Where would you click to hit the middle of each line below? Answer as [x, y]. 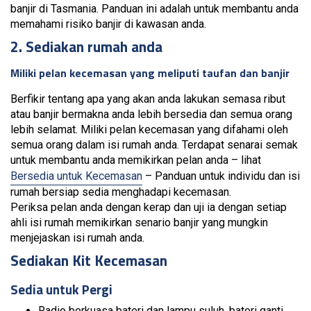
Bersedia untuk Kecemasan [76, 176]
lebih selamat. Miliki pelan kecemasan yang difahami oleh [149, 129]
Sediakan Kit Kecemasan [89, 260]
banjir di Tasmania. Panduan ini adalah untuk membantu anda [154, 9]
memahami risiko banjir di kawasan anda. [108, 24]
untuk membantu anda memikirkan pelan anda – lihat [136, 160]
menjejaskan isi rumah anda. [77, 238]
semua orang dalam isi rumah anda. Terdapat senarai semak [154, 145]
